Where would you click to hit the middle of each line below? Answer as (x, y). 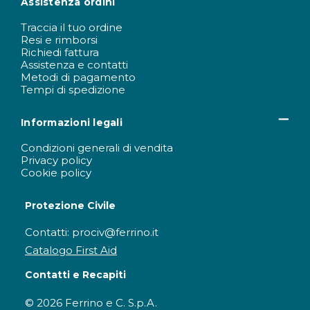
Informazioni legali (72, 122)
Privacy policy (56, 160)
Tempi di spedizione (73, 89)
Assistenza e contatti (74, 64)
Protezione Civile (70, 205)
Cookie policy (56, 172)
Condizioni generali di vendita (97, 147)
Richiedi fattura (60, 52)
